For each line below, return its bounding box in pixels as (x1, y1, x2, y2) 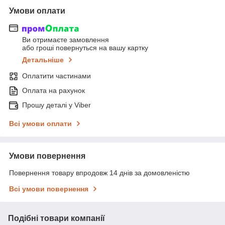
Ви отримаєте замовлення (22, 36, 109, 44)
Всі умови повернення (9, 185, 88, 193)
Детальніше (22, 56, 64, 64)
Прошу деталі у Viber (22, 101, 91, 109)
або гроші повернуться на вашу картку (22, 44, 148, 52)
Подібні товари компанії (8, 214, 105, 223)
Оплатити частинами (22, 72, 91, 80)
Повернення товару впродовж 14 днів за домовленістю (9, 169, 190, 177)
